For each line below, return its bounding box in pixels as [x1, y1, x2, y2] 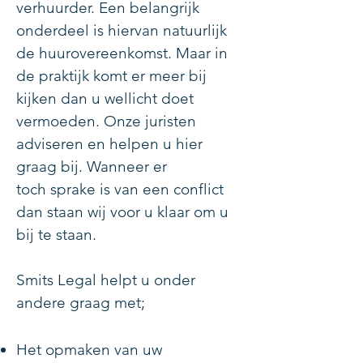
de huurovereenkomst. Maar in [16, 44, 228, 62]
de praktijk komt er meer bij [16, 66, 207, 85]
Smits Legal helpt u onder [16, 271, 195, 289]
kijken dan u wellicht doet [16, 89, 194, 108]
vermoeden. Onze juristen [16, 112, 196, 130]
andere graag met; [16, 293, 149, 312]
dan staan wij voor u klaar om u [16, 203, 228, 221]
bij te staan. [16, 225, 109, 244]
